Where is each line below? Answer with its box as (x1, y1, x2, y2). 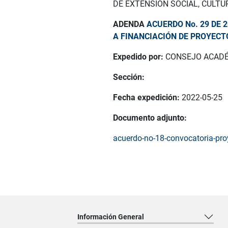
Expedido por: (113, 51, 165, 62)
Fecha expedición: (113, 92, 182, 102)
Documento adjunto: (113, 112, 187, 123)
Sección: (113, 72, 145, 82)
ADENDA (113, 19, 147, 29)
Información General (77, 212, 144, 221)
